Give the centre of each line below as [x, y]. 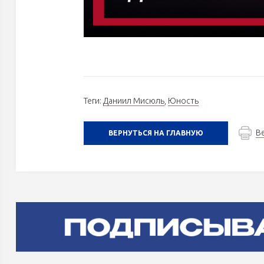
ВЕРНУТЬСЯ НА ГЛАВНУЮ [156, 133]
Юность [183, 101]
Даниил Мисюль [134, 101]
